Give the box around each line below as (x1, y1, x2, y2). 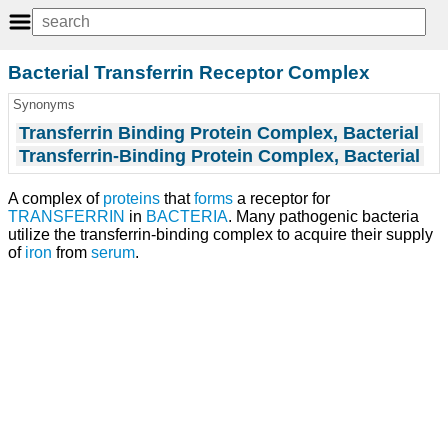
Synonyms (12, 97, 75, 113)
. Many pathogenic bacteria (228, 207, 419, 225)
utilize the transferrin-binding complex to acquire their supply (8, 225, 433, 243)
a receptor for (233, 189, 330, 207)
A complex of (8, 189, 103, 207)
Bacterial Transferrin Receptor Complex (8, 61, 370, 83)
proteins (103, 189, 160, 207)
